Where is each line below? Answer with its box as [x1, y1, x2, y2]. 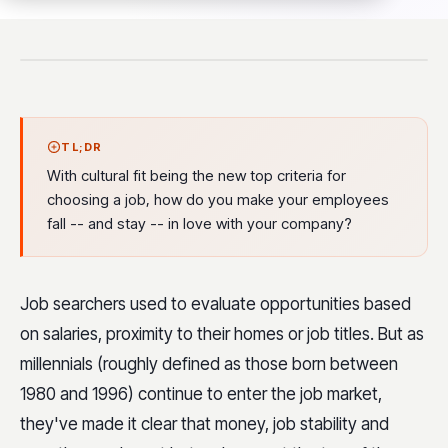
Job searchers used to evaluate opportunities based [20, 294, 411, 314]
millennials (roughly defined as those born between [20, 354, 398, 374]
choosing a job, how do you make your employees [47, 190, 389, 209]
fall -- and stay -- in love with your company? [47, 214, 352, 233]
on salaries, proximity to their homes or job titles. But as [20, 324, 424, 344]
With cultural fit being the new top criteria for [47, 166, 346, 185]
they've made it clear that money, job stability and [20, 414, 389, 434]
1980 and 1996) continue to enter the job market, [20, 384, 382, 404]
